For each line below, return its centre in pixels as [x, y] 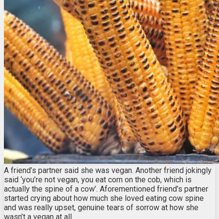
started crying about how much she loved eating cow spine [104, 198]
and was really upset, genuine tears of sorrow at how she [101, 207]
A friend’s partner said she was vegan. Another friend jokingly [108, 170]
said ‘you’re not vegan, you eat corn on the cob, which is [98, 179]
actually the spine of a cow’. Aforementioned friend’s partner [106, 189]
